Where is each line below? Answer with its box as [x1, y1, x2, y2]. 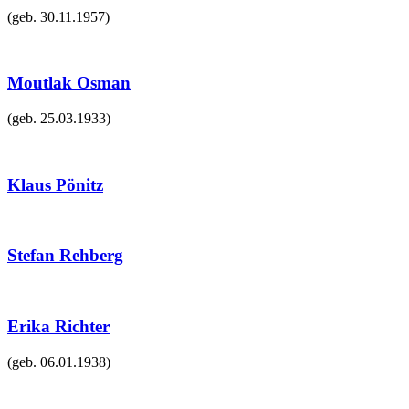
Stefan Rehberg [7, 246, 123, 266]
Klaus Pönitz [7, 174, 103, 194]
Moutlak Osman [7, 73, 131, 93]
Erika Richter [7, 316, 110, 336]
